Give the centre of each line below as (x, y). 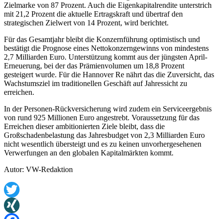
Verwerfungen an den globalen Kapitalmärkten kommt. (89, 153)
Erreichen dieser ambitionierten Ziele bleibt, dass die (84, 127)
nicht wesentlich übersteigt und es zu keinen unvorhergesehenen (103, 144)
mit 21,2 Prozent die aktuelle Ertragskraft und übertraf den (93, 14)
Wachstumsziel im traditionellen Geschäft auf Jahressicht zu (96, 84)
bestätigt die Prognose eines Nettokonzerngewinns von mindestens (106, 48)
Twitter (15, 205)
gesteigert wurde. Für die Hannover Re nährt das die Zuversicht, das (109, 75)
